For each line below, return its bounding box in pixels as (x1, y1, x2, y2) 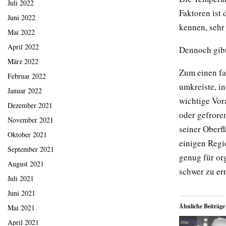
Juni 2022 (8, 13, 35, 23)
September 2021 (8, 144, 54, 154)
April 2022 (8, 42, 39, 52)
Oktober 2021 (8, 130, 47, 140)
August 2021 (8, 159, 44, 169)
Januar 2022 (8, 86, 42, 96)
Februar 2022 (8, 71, 46, 81)
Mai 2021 (8, 203, 35, 213)
